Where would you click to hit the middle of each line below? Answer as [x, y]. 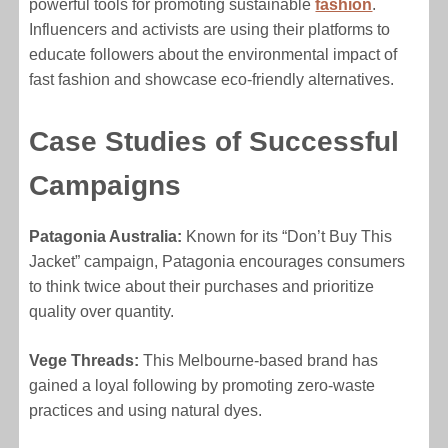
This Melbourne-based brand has [259, 360]
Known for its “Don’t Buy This [287, 236]
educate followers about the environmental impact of [213, 54]
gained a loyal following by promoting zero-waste [202, 385]
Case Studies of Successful [214, 141]
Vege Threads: [84, 360]
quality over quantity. [102, 311]
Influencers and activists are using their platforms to [210, 29]
